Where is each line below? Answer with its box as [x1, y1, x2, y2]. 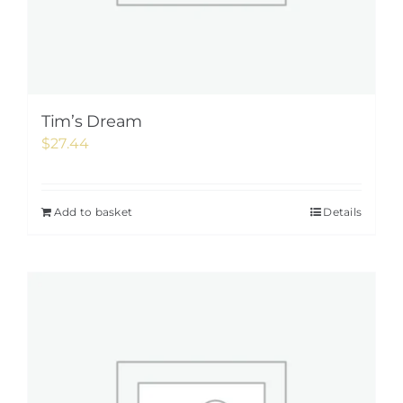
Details [323, 205, 362, 219]
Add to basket [54, 205, 133, 219]
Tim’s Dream [41, 112, 143, 131]
